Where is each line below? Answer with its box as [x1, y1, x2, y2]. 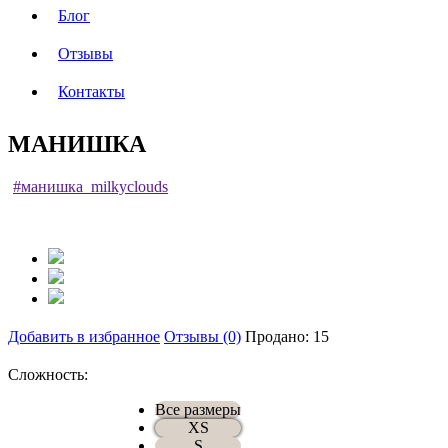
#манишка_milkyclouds [13, 177, 168, 195]
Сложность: [8, 365, 88, 383]
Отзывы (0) [164, 327, 241, 345]
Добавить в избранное [8, 327, 160, 345]
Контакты [58, 83, 125, 100]
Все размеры [155, 400, 241, 418]
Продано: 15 [245, 327, 329, 345]
